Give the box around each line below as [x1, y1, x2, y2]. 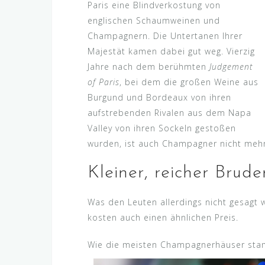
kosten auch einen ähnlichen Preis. [88, 211, 238, 223]
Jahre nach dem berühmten [88, 60, 209, 72]
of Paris [88, 76, 119, 88]
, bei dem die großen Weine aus [119, 76, 258, 88]
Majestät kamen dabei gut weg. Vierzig [88, 45, 255, 57]
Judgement [209, 60, 253, 72]
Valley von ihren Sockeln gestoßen [88, 122, 236, 134]
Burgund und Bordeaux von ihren [88, 91, 231, 103]
